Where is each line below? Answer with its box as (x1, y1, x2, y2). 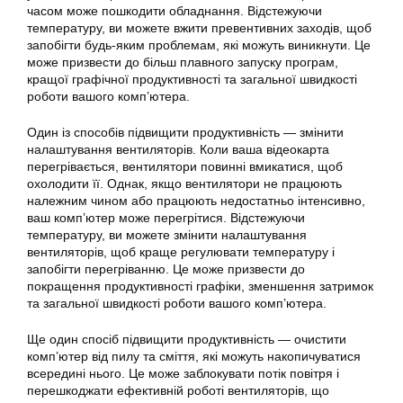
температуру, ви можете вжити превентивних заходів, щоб (27, 21, 372, 35)
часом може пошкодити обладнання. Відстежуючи (27, 4, 322, 18)
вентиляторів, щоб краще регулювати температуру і (27, 245, 335, 259)
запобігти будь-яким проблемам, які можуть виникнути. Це (27, 38, 371, 52)
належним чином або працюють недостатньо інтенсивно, (27, 193, 365, 208)
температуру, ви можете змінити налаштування (27, 228, 307, 242)
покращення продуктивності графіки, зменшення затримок (27, 279, 373, 293)
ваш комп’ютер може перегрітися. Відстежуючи (27, 210, 305, 225)
